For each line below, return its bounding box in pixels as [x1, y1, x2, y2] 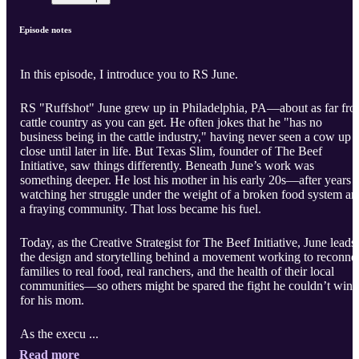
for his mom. [20, 293, 84, 308]
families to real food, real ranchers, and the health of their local [20, 264, 334, 279]
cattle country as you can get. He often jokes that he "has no [20, 115, 322, 130]
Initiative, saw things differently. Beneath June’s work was [20, 159, 314, 173]
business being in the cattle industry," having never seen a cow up [20, 130, 351, 144]
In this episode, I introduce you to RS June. [20, 67, 238, 82]
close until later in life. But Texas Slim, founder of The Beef [20, 144, 322, 159]
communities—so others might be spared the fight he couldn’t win [20, 279, 353, 293]
